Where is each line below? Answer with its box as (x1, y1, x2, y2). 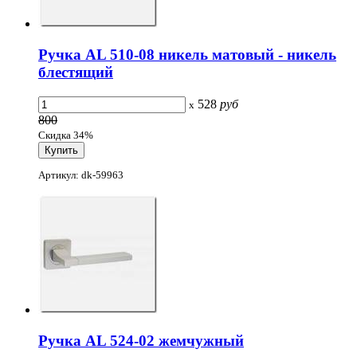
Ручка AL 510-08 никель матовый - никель (38, 46, 336, 63)
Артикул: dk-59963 (38, 169, 124, 182)
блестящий (38, 64, 113, 80)
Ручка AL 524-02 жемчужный (38, 331, 244, 349)
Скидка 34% (38, 128, 93, 141)
